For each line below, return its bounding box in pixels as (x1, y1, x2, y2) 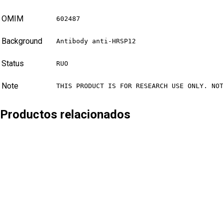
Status (1, 59, 24, 69)
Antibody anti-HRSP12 (56, 37, 136, 45)
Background (1, 36, 42, 46)
